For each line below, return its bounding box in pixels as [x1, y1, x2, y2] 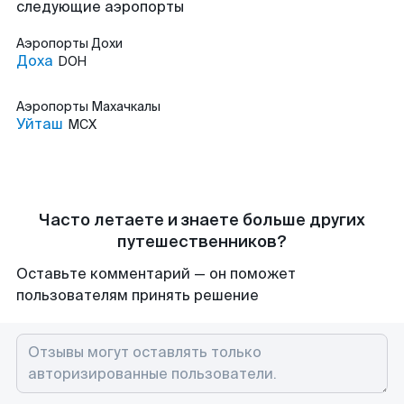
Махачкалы [91, 98, 161, 115]
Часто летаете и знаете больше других [39, 209, 365, 231]
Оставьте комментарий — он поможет [16, 264, 296, 283]
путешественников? [117, 231, 287, 252]
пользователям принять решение [16, 286, 259, 305]
